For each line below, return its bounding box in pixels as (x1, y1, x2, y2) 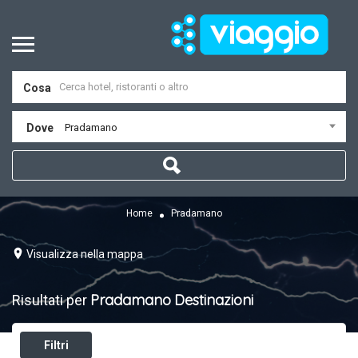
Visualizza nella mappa (26, 247, 143, 261)
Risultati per (12, 292, 90, 308)
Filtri (43, 339, 69, 352)
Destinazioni (174, 291, 253, 309)
